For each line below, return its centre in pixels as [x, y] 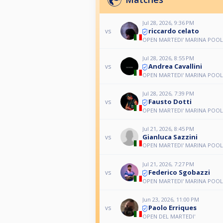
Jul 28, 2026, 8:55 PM [168, 58]
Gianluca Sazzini [170, 137]
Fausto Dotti [170, 102]
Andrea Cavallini [175, 66]
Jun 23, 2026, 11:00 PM [170, 200]
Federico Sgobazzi [179, 172]
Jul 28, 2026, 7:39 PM [168, 94]
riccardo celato [173, 31]
